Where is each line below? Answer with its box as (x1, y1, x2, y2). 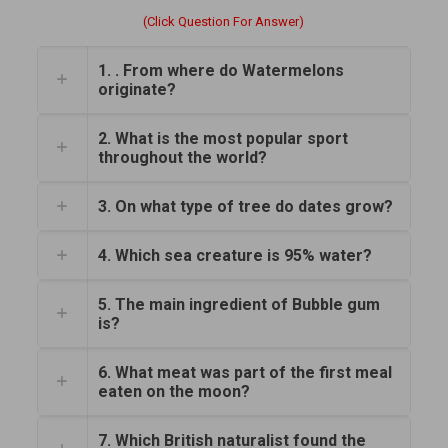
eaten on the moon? (97, 381, 250, 401)
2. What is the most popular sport (97, 128, 348, 148)
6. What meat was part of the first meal (97, 362, 392, 382)
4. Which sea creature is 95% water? (97, 245, 372, 265)
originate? (97, 79, 176, 99)
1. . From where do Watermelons (97, 60, 344, 80)
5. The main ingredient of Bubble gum (97, 294, 380, 314)
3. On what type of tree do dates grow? (97, 196, 393, 216)
